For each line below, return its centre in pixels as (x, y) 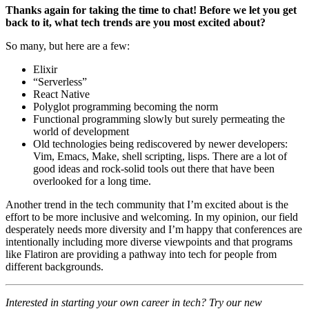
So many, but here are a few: (68, 46)
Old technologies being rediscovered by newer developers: (160, 144)
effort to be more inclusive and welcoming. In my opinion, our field (152, 217)
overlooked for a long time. (92, 181)
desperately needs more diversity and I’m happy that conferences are (154, 230)
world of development (81, 132)
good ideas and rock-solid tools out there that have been (154, 169)
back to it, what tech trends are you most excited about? (136, 23)
